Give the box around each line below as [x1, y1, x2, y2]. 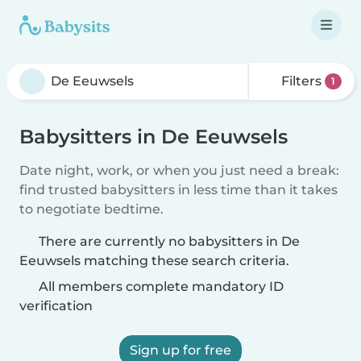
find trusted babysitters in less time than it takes [19, 182, 338, 197]
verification [19, 298, 93, 313]
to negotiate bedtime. [19, 201, 164, 217]
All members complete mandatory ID [35, 279, 284, 294]
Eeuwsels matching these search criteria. [19, 253, 289, 268]
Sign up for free [130, 342, 231, 358]
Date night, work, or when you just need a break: [19, 163, 339, 178]
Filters [278, 73, 326, 89]
